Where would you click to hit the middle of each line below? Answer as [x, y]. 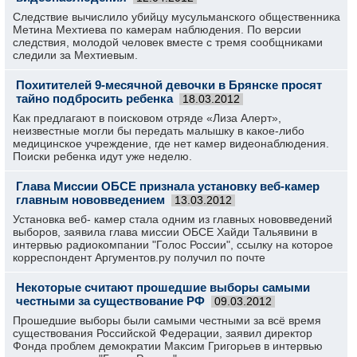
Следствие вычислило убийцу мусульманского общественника [177, 17]
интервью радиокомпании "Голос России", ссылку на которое [173, 245]
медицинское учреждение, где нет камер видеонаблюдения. [171, 143]
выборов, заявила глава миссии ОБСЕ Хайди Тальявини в [165, 232]
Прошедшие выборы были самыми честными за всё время [167, 320]
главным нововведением [90, 200]
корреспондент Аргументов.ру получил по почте [139, 257]
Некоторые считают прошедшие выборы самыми [163, 287]
